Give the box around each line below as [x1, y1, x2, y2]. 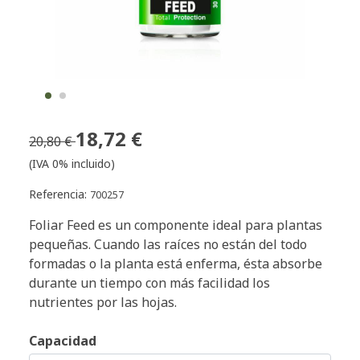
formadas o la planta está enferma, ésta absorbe [29, 254, 322, 272]
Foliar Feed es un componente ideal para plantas [29, 215, 322, 234]
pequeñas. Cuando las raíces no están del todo [29, 235, 307, 253]
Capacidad [29, 331, 96, 350]
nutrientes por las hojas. [29, 292, 177, 311]
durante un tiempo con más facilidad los [29, 273, 270, 292]
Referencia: [29, 186, 90, 202]
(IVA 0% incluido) [29, 155, 115, 171]
